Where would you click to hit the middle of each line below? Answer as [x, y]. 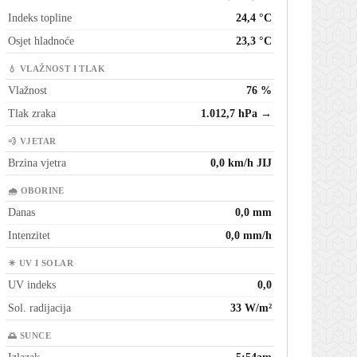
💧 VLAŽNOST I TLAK [57, 69]
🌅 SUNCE [29, 336]
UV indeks [32, 285]
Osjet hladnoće [41, 41]
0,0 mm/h [249, 236]
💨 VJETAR [32, 142]
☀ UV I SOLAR [41, 264]
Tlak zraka [32, 114]
